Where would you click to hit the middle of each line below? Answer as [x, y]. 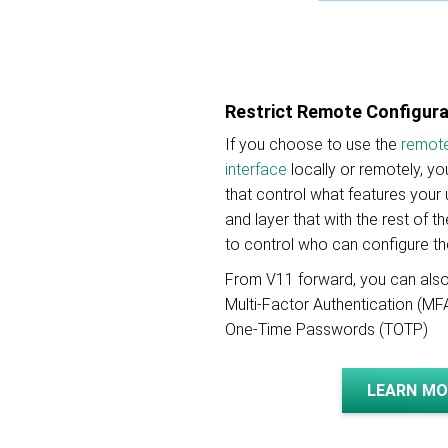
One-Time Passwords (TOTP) [326, 329]
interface [256, 169]
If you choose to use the [313, 144]
